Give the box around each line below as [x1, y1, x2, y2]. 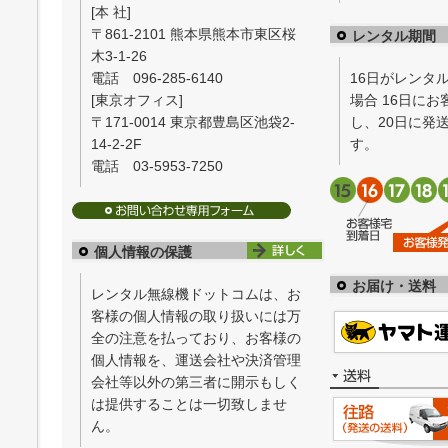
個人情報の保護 [93, 243, 192, 260]
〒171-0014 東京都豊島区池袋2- [91, 113, 296, 130]
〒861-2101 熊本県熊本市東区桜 [91, 25, 297, 42]
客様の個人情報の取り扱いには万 [91, 307, 302, 324]
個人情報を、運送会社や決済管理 [91, 351, 302, 368]
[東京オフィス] [91, 91, 184, 108]
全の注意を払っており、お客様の [91, 329, 302, 346]
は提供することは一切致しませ [91, 395, 288, 412]
